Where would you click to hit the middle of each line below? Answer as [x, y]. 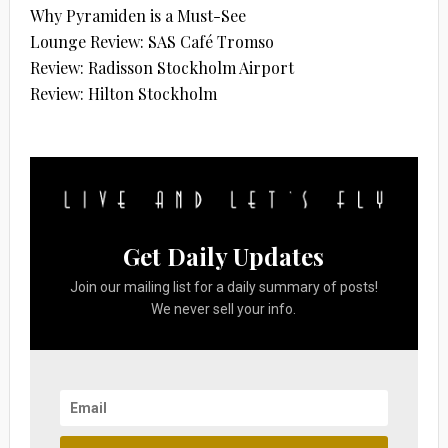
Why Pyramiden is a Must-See [137, 15]
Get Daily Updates [224, 256]
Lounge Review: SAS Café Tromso [151, 41]
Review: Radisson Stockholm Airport [161, 67]
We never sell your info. [224, 309]
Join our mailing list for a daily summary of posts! [223, 287]
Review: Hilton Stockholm [123, 93]
